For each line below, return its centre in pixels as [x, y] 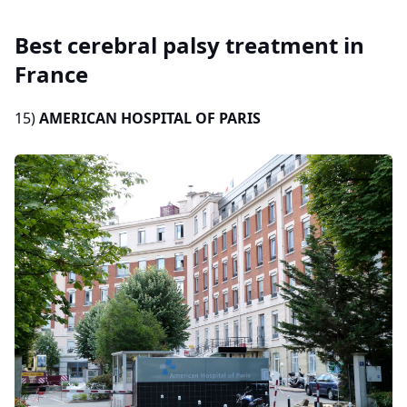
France [51, 74]
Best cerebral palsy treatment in [189, 45]
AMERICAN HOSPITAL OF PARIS [150, 118]
